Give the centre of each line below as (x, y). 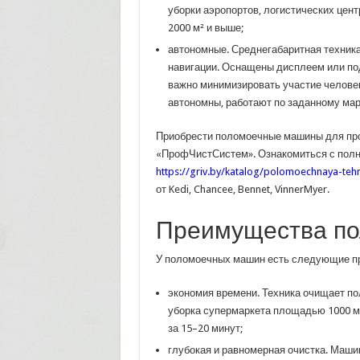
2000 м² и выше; (205, 27)
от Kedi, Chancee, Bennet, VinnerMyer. (242, 189)
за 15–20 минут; (205, 328)
